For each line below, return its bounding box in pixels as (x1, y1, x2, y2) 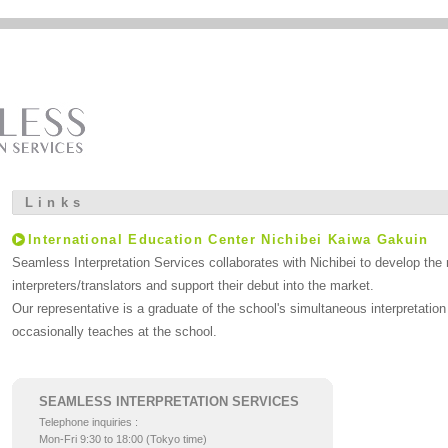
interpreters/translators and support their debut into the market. (12, 278, 374, 293)
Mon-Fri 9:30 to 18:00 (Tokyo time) (39, 433, 207, 445)
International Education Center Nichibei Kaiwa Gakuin (28, 232, 429, 247)
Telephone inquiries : (39, 416, 138, 428)
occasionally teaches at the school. (12, 324, 217, 339)
